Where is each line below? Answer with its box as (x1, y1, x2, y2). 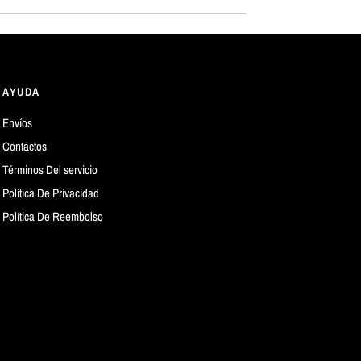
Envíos (2, 114, 33, 131)
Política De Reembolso (2, 208, 104, 225)
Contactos (2, 138, 48, 155)
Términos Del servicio (2, 161, 98, 178)
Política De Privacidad (2, 185, 100, 201)
